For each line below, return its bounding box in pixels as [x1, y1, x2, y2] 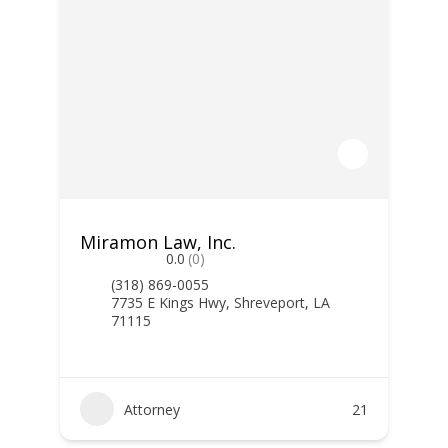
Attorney [123, 399, 180, 419]
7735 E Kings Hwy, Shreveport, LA [110, 293, 330, 312]
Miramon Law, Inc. [79, 230, 236, 254]
